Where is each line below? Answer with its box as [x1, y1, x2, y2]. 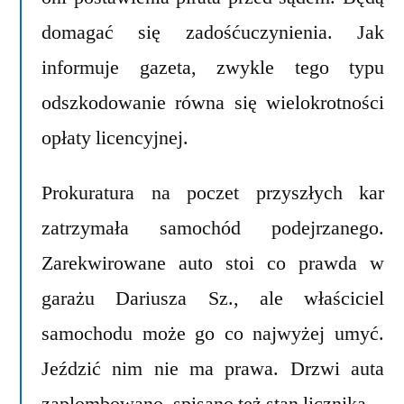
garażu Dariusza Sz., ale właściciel [41, 285, 384, 311]
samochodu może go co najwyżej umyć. [41, 320, 384, 346]
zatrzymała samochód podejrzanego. [41, 215, 384, 241]
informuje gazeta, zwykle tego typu [41, 54, 384, 80]
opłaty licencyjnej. [41, 124, 188, 151]
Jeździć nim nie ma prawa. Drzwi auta [41, 355, 384, 381]
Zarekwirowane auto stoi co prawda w [41, 250, 384, 276]
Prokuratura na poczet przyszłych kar [41, 179, 384, 206]
